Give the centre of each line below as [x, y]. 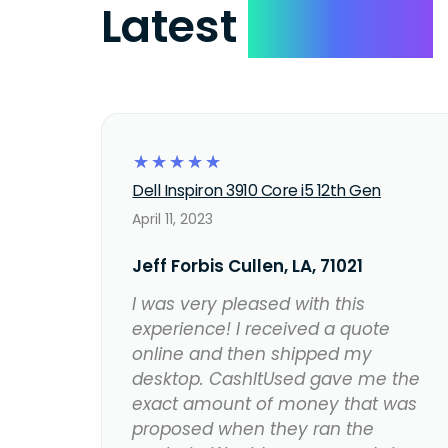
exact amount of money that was [275, 404]
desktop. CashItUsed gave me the [276, 379]
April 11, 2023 [173, 219]
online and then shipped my [252, 354]
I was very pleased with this [249, 304]
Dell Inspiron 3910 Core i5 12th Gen [256, 191]
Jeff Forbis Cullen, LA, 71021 [248, 266]
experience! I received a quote [261, 329]
